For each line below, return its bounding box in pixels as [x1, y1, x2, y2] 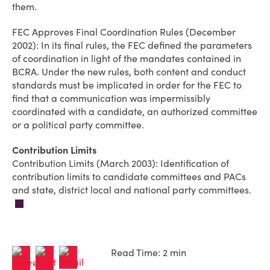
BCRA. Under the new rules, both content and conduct [12, 66, 246, 78]
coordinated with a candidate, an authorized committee [12, 105, 257, 118]
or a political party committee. [12, 119, 144, 131]
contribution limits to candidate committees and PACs [12, 171, 246, 183]
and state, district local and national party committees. [12, 184, 251, 196]
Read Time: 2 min [111, 246, 186, 259]
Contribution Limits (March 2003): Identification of [12, 157, 229, 169]
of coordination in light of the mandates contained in [12, 52, 241, 64]
